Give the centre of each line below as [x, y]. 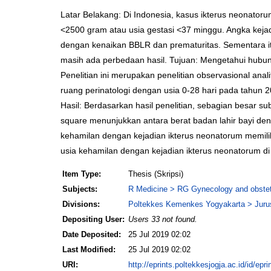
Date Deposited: [92, 234]
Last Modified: [89, 249]
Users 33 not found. [163, 219]
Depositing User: [93, 219]
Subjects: [80, 189]
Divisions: [81, 204]
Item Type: [82, 174]
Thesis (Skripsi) [156, 174]
